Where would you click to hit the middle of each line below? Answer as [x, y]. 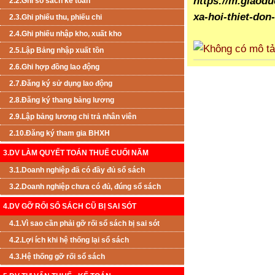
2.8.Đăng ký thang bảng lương [62, 100]
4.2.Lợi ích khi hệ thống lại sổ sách [69, 240]
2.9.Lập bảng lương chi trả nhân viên [73, 117]
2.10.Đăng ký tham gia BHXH [60, 134]
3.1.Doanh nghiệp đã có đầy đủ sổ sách [77, 170]
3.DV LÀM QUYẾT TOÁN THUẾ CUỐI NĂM [76, 153]
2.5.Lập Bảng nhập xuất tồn [56, 51]
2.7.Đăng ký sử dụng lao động [61, 84]
